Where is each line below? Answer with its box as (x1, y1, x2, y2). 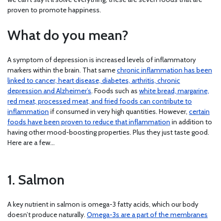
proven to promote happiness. (7, 5, 101, 15)
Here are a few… (7, 138, 55, 147)
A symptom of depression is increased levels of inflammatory (7, 55, 196, 65)
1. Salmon (7, 171, 65, 188)
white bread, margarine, (139, 86, 209, 96)
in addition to (170, 117, 212, 127)
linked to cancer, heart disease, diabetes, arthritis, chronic (7, 76, 180, 85)
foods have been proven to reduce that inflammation (7, 117, 170, 127)
